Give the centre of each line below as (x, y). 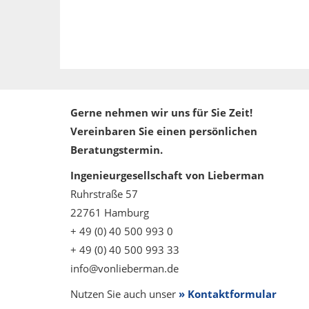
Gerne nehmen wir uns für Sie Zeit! (161, 112)
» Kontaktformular (228, 293)
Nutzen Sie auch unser (124, 293)
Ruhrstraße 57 (104, 193)
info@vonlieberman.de (124, 268)
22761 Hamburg (110, 212)
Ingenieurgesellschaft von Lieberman (167, 175)
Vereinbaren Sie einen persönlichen (164, 131)
